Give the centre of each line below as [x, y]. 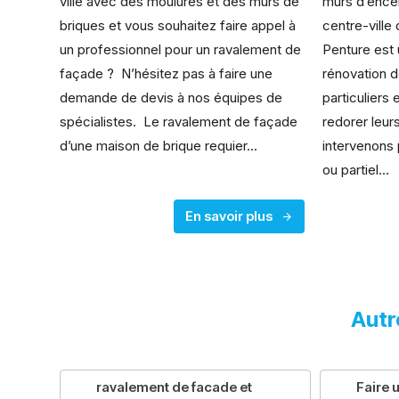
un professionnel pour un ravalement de [181, 50]
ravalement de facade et [175, 387]
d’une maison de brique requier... [159, 146]
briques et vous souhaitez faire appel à [178, 26]
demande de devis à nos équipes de [171, 98]
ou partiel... [356, 170]
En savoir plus [229, 216]
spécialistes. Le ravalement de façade [179, 122]
